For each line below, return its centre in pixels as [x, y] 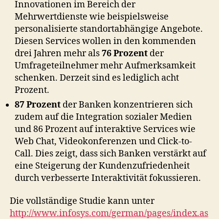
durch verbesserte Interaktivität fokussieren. [108, 178]
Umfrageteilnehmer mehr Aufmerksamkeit [105, 66]
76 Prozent [125, 53]
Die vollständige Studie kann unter [82, 201]
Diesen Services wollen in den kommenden [105, 41]
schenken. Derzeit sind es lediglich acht [97, 78]
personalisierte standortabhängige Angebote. [109, 29]
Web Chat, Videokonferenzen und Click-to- [103, 141]
